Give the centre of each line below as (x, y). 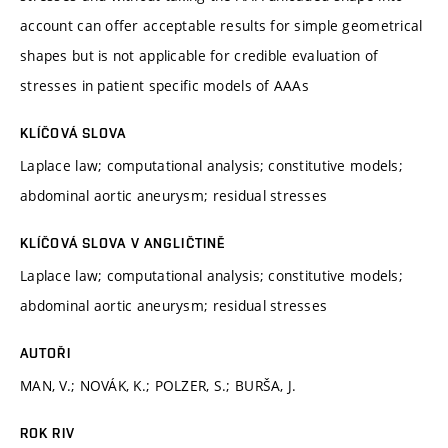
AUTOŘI (45, 352)
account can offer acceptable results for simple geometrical (221, 25)
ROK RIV (47, 432)
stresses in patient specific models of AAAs (165, 85)
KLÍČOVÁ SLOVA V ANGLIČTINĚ (123, 242)
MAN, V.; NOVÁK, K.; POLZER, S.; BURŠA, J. (158, 385)
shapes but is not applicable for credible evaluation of (199, 55)
